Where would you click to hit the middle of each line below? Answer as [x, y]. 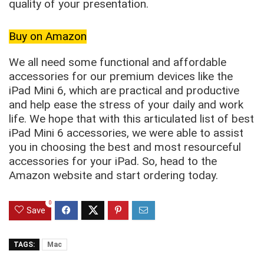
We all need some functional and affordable [118, 62]
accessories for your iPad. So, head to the [113, 161]
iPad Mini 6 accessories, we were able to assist [126, 133]
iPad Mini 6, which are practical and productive [124, 90]
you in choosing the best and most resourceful [125, 147]
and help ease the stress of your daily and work [126, 104]
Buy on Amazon [48, 36]
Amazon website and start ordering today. [113, 175]
